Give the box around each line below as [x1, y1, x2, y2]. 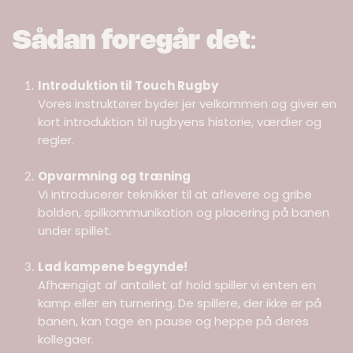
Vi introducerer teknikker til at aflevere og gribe [38, 186, 312, 203]
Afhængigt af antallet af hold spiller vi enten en [38, 277, 316, 294]
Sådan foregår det [13, 29, 250, 54]
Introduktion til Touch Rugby [38, 77, 218, 95]
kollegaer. [38, 331, 94, 348]
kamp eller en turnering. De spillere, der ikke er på [38, 295, 321, 312]
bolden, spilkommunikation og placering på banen [38, 204, 329, 221]
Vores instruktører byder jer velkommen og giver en [38, 95, 336, 113]
